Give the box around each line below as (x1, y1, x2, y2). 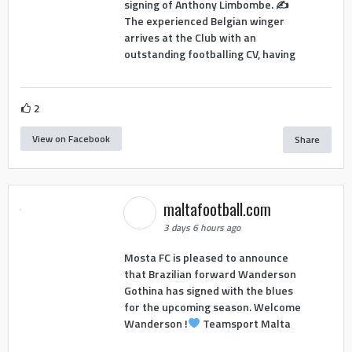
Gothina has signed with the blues (123, 281, 293, 299)
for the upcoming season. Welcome (123, 298, 301, 315)
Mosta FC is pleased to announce (123, 248, 288, 266)
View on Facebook (32, 130, 110, 146)
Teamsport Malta (200, 314, 291, 332)
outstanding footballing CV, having (123, 45, 295, 62)
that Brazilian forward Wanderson (123, 265, 296, 282)
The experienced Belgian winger (123, 12, 284, 29)
